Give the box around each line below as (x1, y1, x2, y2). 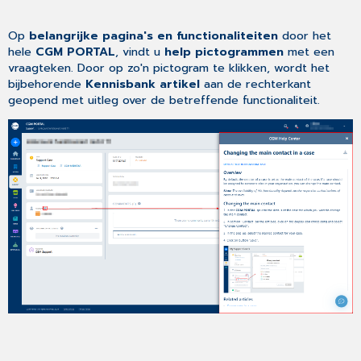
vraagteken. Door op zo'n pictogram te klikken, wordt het (8, 58, 330, 77)
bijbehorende (8, 74, 86, 93)
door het (278, 26, 332, 44)
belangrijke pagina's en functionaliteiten (29, 26, 279, 44)
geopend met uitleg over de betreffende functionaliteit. (8, 90, 321, 109)
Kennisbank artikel (85, 74, 201, 93)
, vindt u (115, 42, 165, 60)
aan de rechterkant (200, 74, 312, 93)
